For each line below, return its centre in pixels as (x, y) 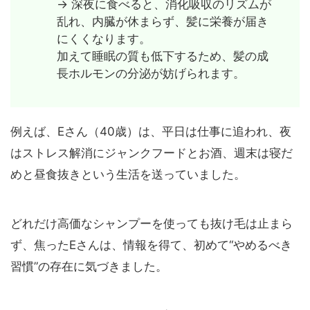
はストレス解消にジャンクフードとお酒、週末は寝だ (152, 153)
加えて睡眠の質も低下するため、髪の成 (162, 56)
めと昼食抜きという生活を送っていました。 (128, 175)
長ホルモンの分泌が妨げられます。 (151, 74)
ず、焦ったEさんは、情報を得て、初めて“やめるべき (151, 245)
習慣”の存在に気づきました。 (89, 267)
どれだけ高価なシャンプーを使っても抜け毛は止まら (152, 224)
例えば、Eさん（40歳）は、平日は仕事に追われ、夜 (151, 132)
